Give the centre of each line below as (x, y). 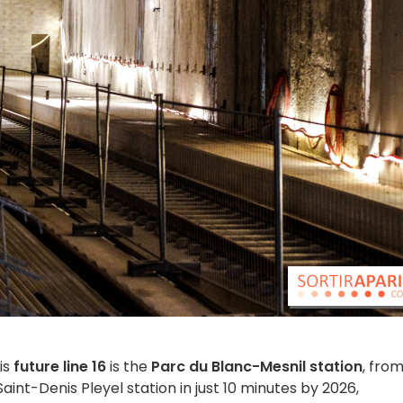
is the (129, 367)
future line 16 (60, 367)
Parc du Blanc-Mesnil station (257, 367)
